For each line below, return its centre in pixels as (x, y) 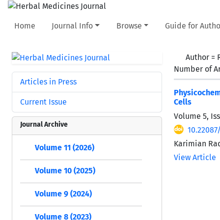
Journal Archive (44, 124)
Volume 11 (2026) (65, 147)
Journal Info (72, 26)
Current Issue (43, 102)
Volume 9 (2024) (63, 193)
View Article (195, 157)
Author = (201, 57)
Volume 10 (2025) (65, 170)
